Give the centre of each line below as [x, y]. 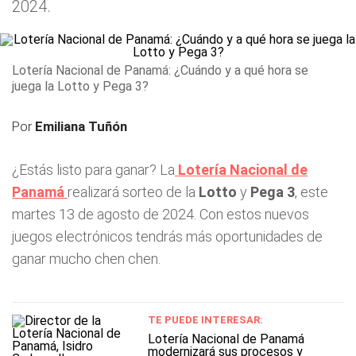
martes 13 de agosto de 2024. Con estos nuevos [161, 214]
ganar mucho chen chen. [86, 259]
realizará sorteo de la [133, 192]
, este [311, 192]
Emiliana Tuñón [81, 126]
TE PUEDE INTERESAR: [205, 320]
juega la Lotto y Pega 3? [80, 86]
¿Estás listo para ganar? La [93, 170]
